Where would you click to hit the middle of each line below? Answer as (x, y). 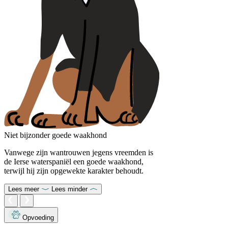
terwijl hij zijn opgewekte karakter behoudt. (74, 171)
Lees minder (69, 189)
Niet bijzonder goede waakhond (55, 135)
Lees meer (24, 189)
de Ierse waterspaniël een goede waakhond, (74, 162)
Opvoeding (38, 218)
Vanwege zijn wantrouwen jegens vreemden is (79, 153)
